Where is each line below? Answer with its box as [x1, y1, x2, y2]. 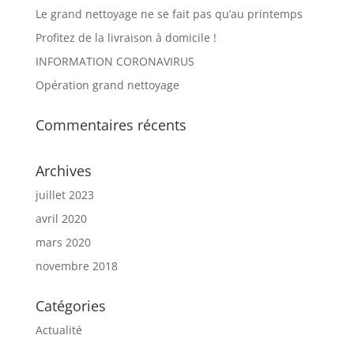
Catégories [35, 296, 106, 315]
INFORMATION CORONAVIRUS [35, 54, 194, 69]
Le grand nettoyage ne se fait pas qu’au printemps [35, 6, 303, 21]
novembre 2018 [35, 258, 118, 273]
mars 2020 [35, 235, 91, 250]
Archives [35, 161, 92, 180]
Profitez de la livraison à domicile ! [35, 30, 217, 45]
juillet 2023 [35, 187, 94, 202]
